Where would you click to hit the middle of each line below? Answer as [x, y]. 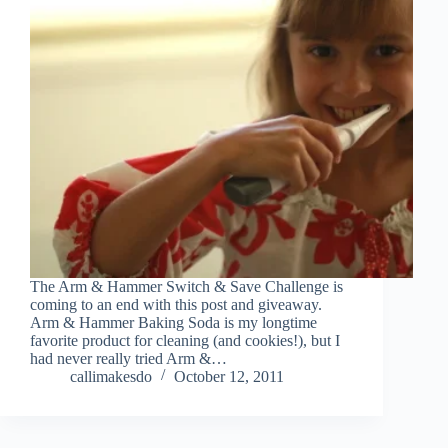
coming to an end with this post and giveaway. [178, 304]
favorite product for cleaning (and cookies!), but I [185, 340]
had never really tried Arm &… [128, 358]
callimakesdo [111, 376]
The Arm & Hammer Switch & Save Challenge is [186, 286]
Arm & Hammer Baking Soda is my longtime [173, 322]
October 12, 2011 [229, 376]
